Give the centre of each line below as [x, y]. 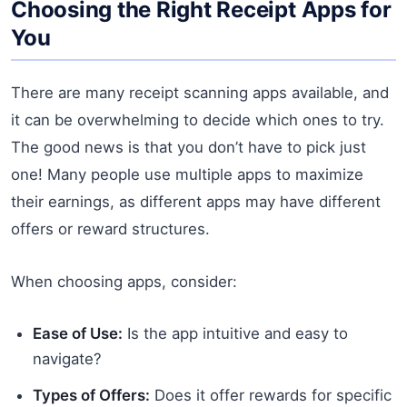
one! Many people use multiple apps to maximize [187, 174]
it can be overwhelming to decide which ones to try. [198, 119]
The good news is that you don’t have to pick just [189, 147]
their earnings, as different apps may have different [196, 201]
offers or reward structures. [110, 228]
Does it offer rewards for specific [271, 395]
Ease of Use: [78, 333]
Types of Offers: [91, 395]
